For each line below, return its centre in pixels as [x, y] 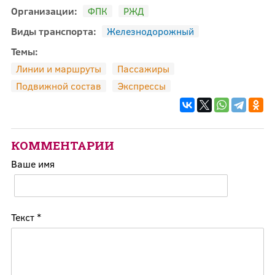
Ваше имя [33, 163]
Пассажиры [143, 68]
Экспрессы [141, 85]
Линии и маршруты [58, 68]
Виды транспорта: [55, 31]
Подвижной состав [58, 85]
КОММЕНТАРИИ [62, 145]
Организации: [45, 10]
